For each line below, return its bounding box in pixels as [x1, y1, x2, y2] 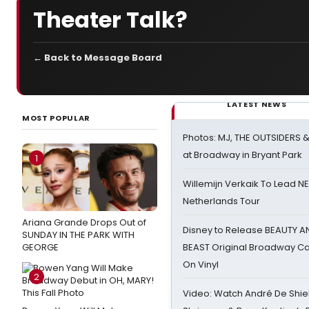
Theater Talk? [33, 3, 188, 35]
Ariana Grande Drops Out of [22, 216, 146, 229]
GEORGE [22, 241, 59, 254]
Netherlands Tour [183, 195, 260, 208]
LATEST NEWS [227, 99, 287, 110]
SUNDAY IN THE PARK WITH [22, 228, 134, 241]
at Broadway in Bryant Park [183, 148, 302, 161]
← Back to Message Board [33, 51, 162, 64]
